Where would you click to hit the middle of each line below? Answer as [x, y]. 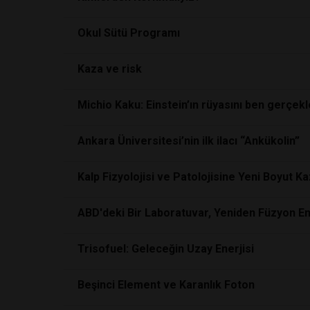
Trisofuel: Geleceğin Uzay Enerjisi [166, 248]
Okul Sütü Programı [129, 33]
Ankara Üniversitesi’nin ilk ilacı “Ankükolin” [189, 140]
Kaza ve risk [110, 69]
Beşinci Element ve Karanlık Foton [166, 284]
